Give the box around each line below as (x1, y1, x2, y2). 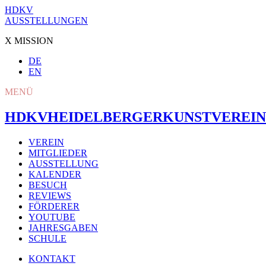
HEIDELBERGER (47, 109, 163, 125)
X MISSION (5, 36, 53, 46)
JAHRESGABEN (28, 222, 98, 233)
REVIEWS (28, 190, 71, 201)
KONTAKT (28, 253, 75, 264)
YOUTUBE (28, 211, 75, 222)
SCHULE (28, 233, 66, 243)
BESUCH (28, 179, 67, 190)
